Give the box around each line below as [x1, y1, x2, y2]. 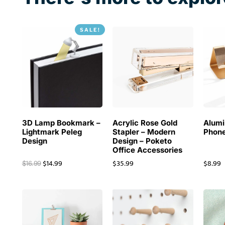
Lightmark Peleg [22, 127, 82, 137]
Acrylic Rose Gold [113, 118, 178, 128]
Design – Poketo [113, 136, 172, 146]
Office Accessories [113, 145, 183, 155]
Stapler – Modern [113, 127, 176, 137]
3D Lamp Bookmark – [22, 118, 100, 128]
